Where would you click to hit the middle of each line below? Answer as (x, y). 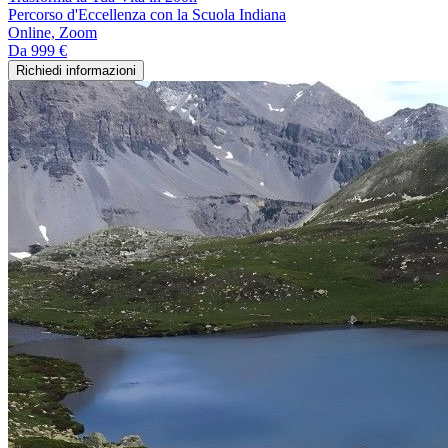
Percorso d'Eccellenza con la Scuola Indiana (147, 14)
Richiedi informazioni (76, 70)
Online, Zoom (52, 32)
